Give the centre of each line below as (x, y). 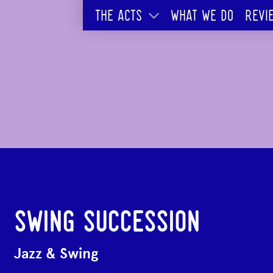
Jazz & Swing (56, 253)
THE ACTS (119, 17)
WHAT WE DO (202, 17)
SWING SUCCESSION (107, 224)
